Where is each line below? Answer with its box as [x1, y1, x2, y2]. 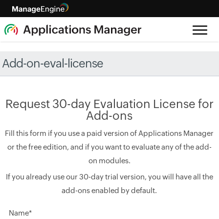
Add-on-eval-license [2, 57, 104, 70]
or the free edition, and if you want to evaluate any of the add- [7, 143, 212, 151]
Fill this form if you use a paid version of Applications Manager [5, 129, 214, 137]
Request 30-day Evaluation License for [5, 97, 214, 110]
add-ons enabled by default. [62, 186, 157, 195]
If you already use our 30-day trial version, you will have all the [5, 173, 213, 181]
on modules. [88, 156, 131, 165]
